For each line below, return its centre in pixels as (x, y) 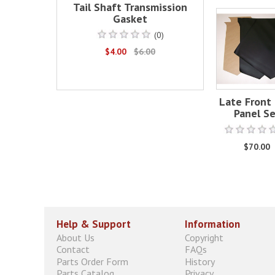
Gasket (130, 19)
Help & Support (94, 224)
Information (212, 224)
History (200, 261)
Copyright (204, 238)
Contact (73, 250)
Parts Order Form (92, 261)
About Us (76, 238)
